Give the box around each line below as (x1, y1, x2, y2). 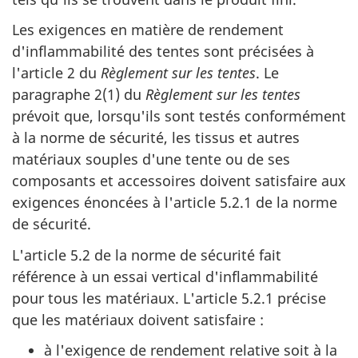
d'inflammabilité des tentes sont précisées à (12, 42, 314, 62)
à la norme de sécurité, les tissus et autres (12, 128, 300, 148)
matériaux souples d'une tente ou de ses (12, 149, 290, 169)
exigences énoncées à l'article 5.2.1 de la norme (12, 193, 337, 213)
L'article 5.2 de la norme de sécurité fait (12, 245, 281, 265)
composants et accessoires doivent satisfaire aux (12, 171, 346, 191)
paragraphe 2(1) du (12, 85, 145, 105)
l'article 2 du (12, 63, 101, 83)
